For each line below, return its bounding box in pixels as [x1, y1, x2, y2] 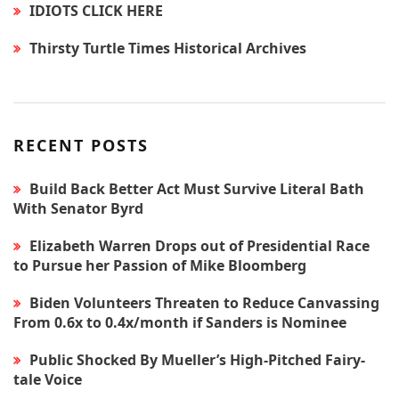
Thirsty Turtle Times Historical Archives [29, 38, 306, 59]
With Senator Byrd [13, 199, 143, 219]
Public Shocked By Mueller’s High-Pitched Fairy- [29, 350, 365, 370]
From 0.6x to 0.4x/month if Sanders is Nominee [13, 313, 346, 333]
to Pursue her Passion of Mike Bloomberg [13, 256, 306, 276]
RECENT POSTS [13, 134, 149, 157]
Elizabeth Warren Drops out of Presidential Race [29, 236, 370, 256]
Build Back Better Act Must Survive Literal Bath [29, 179, 364, 199]
